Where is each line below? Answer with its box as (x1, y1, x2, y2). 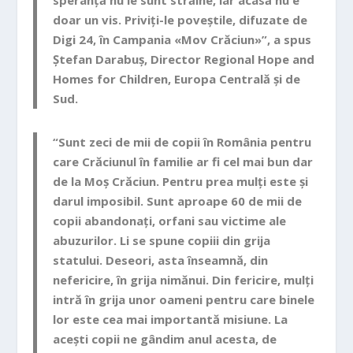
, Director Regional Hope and (144, 50, 315, 67)
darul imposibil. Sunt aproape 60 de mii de (53, 192, 303, 209)
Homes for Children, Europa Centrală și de (53, 70, 301, 87)
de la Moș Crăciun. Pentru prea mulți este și (53, 173, 309, 189)
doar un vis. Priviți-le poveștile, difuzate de (53, 11, 308, 28)
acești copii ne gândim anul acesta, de (53, 330, 277, 347)
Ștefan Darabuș (53, 50, 145, 67)
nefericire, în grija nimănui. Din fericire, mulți (53, 271, 314, 288)
